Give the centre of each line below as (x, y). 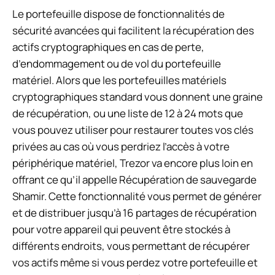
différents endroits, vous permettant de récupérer (131, 246)
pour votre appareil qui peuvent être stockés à (121, 229)
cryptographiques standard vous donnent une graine (137, 96)
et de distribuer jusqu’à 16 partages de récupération (134, 212)
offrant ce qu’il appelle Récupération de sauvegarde (134, 179)
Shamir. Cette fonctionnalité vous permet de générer (137, 196)
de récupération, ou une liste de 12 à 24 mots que (128, 113)
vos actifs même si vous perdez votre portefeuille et (135, 262)
